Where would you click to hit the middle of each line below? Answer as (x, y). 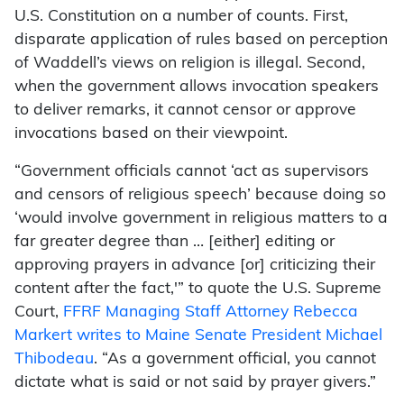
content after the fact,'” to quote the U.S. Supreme (198, 289)
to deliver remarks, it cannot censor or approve (185, 111)
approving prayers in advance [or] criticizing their (195, 266)
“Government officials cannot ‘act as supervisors (192, 172)
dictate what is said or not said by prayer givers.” (197, 383)
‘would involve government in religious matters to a (201, 219)
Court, (39, 313)
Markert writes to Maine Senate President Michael (198, 336)
